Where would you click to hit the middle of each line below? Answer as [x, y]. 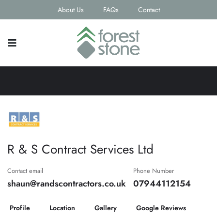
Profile [20, 208]
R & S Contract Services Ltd [80, 149]
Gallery [106, 208]
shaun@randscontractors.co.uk [67, 184]
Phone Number [154, 171]
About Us [70, 10]
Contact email [25, 171]
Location [62, 208]
